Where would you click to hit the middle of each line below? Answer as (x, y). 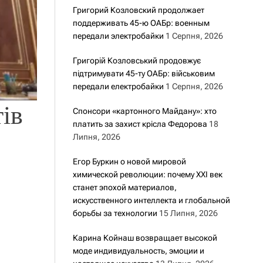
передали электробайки (118, 36)
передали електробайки (118, 86)
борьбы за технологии (115, 213)
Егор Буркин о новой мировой (129, 161)
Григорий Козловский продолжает (138, 10)
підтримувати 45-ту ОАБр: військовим (144, 73)
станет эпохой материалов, (124, 187)
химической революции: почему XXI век (147, 174)
